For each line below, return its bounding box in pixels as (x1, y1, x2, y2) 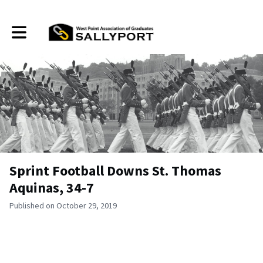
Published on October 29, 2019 (9, 200, 117, 211)
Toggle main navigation (11, 22, 92, 33)
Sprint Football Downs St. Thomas (9, 161, 221, 180)
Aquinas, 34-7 (9, 178, 94, 197)
